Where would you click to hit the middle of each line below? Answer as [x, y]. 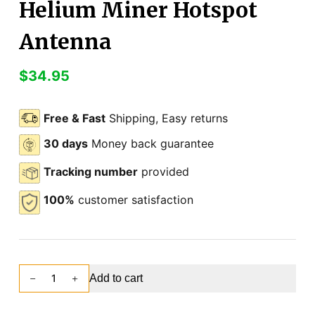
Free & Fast [74, 118]
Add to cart [116, 278]
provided [163, 171]
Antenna [65, 41]
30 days [65, 143]
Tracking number [90, 171]
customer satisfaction [134, 199]
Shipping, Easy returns [166, 118]
